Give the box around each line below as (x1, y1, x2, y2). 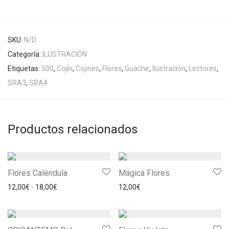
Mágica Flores (119, 168, 170, 178)
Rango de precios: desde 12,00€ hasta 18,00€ (57, 182, 202, 191)
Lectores (189, 64, 217, 73)
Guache (125, 64, 149, 73)
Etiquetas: (8, 64, 41, 73)
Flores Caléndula (8, 168, 67, 178)
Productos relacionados (8, 122, 138, 136)
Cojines (76, 64, 99, 73)
